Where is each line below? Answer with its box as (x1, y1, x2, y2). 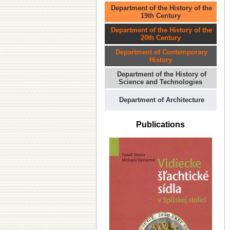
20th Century (140, 34, 181, 42)
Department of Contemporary (116, 48, 207, 56)
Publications (136, 120, 185, 129)
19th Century (140, 12, 181, 20)
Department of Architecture (119, 96, 204, 104)
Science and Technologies (119, 78, 202, 86)
